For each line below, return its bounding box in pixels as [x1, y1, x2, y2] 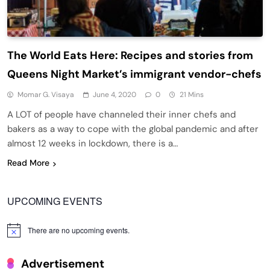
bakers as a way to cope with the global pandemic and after [7, 123, 259, 136]
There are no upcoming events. [28, 225, 130, 236]
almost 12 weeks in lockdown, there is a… [7, 137, 178, 150]
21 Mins [180, 90, 204, 100]
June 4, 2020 [93, 90, 136, 100]
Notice [7, 228, 28, 239]
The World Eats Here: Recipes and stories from [7, 48, 253, 63]
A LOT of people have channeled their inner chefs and [7, 108, 236, 121]
